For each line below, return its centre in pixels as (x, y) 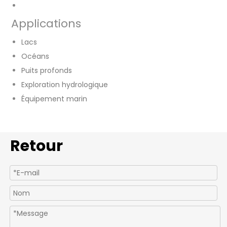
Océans (35, 56)
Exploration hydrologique (65, 85)
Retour (36, 146)
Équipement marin (54, 99)
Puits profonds (47, 71)
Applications (46, 24)
